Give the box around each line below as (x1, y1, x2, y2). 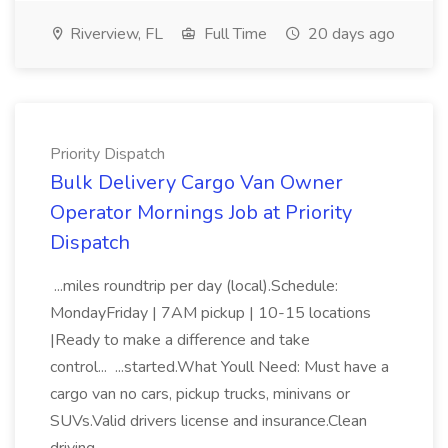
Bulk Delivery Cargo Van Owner (50, 169, 343, 196)
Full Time (200, 23, 267, 45)
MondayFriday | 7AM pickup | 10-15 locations (50, 302, 371, 324)
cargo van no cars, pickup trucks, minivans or (50, 383, 350, 405)
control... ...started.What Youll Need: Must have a (50, 356, 389, 378)
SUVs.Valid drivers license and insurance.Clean (50, 410, 367, 432)
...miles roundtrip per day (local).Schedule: (50, 275, 338, 297)
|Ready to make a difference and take (50, 329, 310, 351)
